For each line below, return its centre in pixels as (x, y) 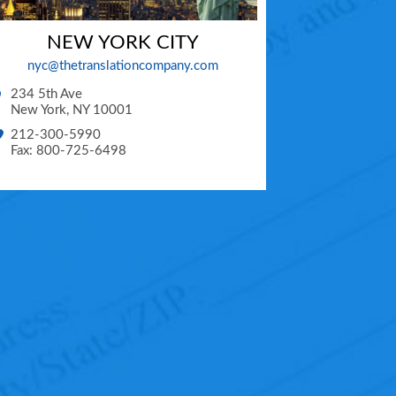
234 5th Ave (47, 95)
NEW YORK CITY (123, 43)
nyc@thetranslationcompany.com (123, 66)
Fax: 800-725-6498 (69, 151)
